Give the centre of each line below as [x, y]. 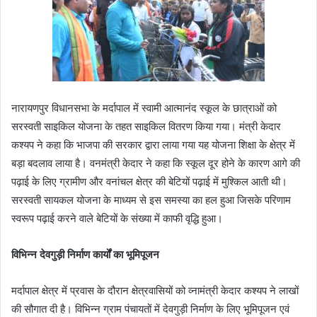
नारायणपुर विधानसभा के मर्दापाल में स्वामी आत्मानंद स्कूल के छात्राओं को [144, 108]
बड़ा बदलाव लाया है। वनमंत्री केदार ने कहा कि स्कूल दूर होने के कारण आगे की [156, 163]
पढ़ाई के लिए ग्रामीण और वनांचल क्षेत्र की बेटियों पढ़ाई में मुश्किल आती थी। [149, 181]
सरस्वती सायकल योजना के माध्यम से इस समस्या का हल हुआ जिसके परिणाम [151, 200]
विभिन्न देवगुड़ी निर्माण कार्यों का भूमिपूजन [85, 254]
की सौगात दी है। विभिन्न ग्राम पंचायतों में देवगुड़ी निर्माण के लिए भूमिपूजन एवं [150, 309]
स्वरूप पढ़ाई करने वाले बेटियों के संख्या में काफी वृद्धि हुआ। [117, 218]
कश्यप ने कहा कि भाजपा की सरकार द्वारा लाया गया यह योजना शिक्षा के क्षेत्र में [153, 144]
